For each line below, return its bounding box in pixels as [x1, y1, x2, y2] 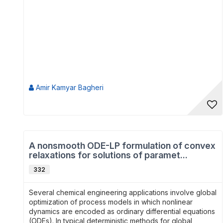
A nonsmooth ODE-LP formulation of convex [29, 140, 216, 151]
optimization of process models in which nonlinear [29, 198, 193, 206]
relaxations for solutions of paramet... [29, 150, 188, 160]
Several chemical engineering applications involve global [29, 188, 217, 197]
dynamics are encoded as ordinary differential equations [29, 207, 215, 216]
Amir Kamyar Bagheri [36, 83, 104, 92]
